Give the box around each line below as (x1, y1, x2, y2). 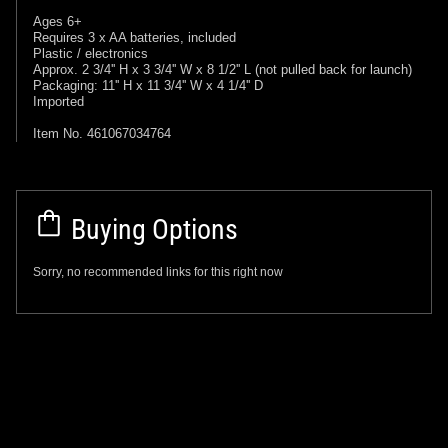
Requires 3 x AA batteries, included (33, 29, 236, 45)
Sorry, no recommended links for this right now (33, 264, 283, 279)
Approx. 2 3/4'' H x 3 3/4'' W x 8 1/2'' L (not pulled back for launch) (33, 61, 412, 77)
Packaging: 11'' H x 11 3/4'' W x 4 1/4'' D (33, 77, 263, 93)
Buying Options (65, 212, 238, 246)
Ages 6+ (33, 13, 82, 29)
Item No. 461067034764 (33, 125, 171, 141)
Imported (33, 93, 84, 109)
